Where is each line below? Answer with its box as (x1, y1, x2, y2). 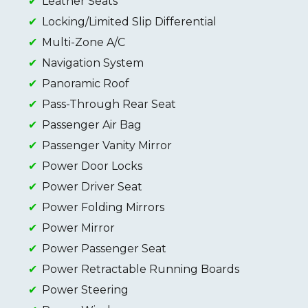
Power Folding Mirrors (42, 201, 164, 214)
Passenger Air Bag (42, 118, 142, 132)
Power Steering (42, 283, 129, 297)
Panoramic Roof (42, 77, 129, 91)
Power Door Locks (42, 159, 142, 173)
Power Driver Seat (42, 180, 142, 194)
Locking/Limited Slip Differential (42, 15, 217, 29)
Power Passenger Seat (42, 242, 166, 256)
